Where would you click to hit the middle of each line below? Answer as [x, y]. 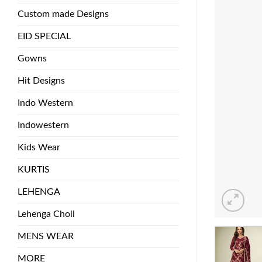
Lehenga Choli [46, 214]
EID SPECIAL [44, 36]
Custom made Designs [63, 14]
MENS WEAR [46, 236]
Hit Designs [41, 80]
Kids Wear [39, 147]
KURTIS [34, 169]
